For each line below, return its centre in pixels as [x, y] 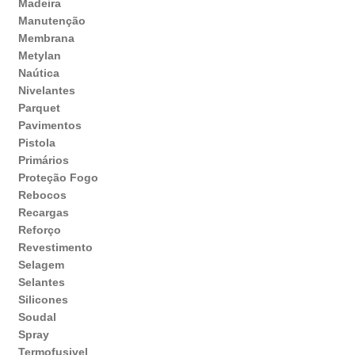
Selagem [41, 264]
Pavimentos [50, 125]
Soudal [37, 317]
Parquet [39, 107]
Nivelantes [46, 90]
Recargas [43, 212]
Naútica [38, 73]
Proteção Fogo [58, 177]
